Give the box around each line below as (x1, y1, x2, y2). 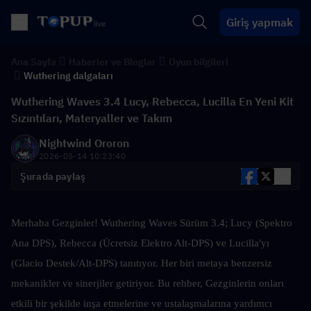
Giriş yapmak (226, 15, 293, 29)
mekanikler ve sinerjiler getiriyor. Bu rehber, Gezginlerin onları (11, 278, 284, 289)
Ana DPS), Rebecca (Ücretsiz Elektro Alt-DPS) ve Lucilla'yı (11, 237, 269, 249)
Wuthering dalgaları (24, 69, 113, 82)
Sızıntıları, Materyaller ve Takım (11, 111, 172, 125)
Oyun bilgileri (169, 56, 228, 68)
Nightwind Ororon (39, 136, 129, 150)
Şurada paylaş (20, 170, 86, 183)
